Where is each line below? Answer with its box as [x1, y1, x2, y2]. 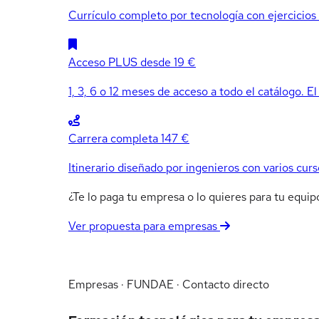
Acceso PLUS [68, 54, 137, 70]
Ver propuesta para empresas [68, 218, 220, 234]
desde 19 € [140, 54, 196, 70]
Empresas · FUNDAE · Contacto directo [68, 277, 269, 293]
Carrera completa [68, 130, 158, 146]
